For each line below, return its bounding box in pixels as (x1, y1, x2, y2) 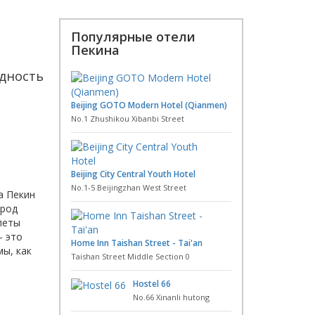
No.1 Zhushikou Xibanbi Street (70, 113, 184, 124)
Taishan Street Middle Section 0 (70, 251, 190, 262)
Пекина (70, 41, 120, 58)
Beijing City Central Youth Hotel (70, 168, 195, 180)
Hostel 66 (132, 278, 171, 290)
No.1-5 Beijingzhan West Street (70, 182, 186, 193)
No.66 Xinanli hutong (132, 292, 210, 302)
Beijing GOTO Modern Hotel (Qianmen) (70, 99, 227, 111)
